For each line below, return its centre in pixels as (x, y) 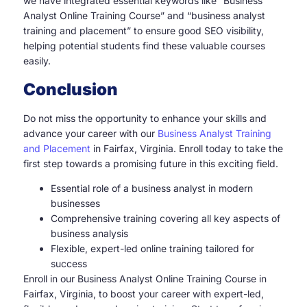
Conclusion (71, 89)
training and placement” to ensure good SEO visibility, (144, 31)
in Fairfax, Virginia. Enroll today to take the (187, 148)
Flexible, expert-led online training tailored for (152, 248)
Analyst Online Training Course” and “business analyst (144, 16)
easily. (37, 61)
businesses (75, 203)
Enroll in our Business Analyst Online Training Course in (145, 279)
